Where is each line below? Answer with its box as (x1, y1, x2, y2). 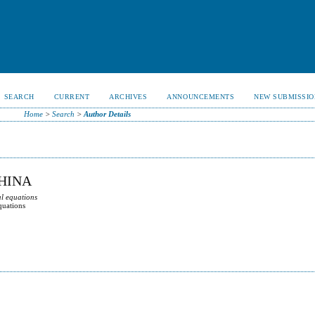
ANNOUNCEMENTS (167, 93, 235, 101)
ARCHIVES (109, 93, 148, 101)
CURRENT (53, 93, 90, 101)
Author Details (83, 110, 131, 118)
